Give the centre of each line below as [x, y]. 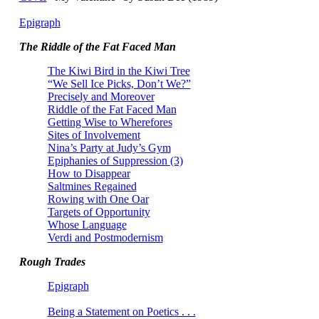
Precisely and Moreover [101, 96]
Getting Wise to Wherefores [110, 122]
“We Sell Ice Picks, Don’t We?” [119, 84]
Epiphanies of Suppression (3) [115, 161]
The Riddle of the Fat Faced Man [97, 47]
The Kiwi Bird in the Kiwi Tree [119, 71]
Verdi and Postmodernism [105, 237]
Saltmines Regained [92, 186]
